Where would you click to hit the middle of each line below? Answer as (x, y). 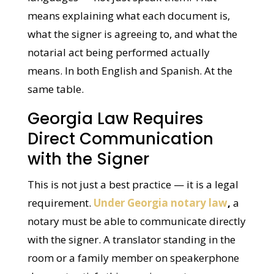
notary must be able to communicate (116, 239)
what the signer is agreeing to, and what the (131, 52)
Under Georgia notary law (160, 221)
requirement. (60, 221)
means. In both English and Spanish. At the (129, 89)
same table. (55, 107)
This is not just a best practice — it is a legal (132, 203)
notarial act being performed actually (118, 71)
